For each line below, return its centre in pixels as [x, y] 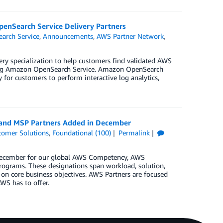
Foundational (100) [82, 132]
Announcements [68, 36]
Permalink [134, 132]
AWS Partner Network [130, 36]
